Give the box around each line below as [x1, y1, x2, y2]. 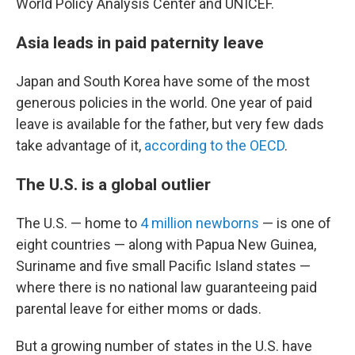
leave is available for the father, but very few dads [16, 116, 324, 132]
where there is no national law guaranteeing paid [16, 279, 317, 296]
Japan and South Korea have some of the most [16, 73, 310, 90]
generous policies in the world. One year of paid [16, 94, 312, 111]
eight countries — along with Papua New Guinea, [16, 236, 316, 253]
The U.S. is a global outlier [16, 174, 211, 194]
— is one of [259, 215, 331, 231]
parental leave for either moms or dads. [16, 300, 261, 317]
